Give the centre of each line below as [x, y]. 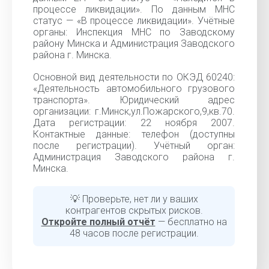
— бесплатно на [191, 222]
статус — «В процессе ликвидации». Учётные [134, 21]
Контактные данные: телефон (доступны [134, 134]
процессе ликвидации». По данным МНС [134, 9]
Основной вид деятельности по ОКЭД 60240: [134, 77]
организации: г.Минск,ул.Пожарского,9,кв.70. [134, 111]
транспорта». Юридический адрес [134, 100]
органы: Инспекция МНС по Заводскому [134, 32]
